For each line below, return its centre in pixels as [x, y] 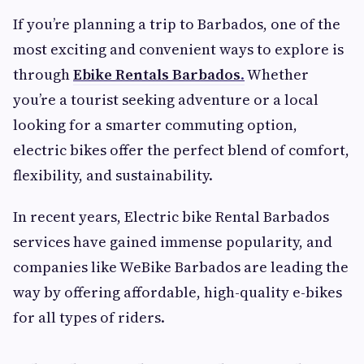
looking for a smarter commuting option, [155, 125]
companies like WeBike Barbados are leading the [181, 267]
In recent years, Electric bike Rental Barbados [171, 217]
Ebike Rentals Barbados [157, 75]
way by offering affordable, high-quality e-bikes [178, 292]
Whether [277, 75]
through [43, 75]
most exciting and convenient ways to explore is [178, 50]
